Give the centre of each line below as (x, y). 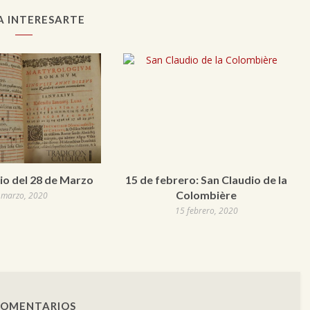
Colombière (206, 195)
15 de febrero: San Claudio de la (206, 180)
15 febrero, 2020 (206, 211)
